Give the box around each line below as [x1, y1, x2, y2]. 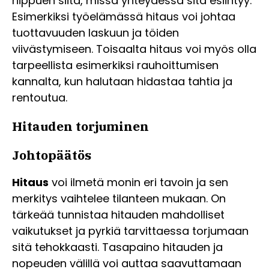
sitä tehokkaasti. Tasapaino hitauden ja [12, 240, 223, 255]
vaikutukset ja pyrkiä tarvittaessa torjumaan [12, 223, 249, 239]
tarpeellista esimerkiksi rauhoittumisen [12, 58, 219, 73]
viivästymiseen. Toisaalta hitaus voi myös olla [12, 41, 256, 57]
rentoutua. [12, 90, 67, 106]
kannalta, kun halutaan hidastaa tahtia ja [12, 74, 232, 89]
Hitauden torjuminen [12, 118, 149, 135]
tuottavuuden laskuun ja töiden [12, 25, 179, 41]
